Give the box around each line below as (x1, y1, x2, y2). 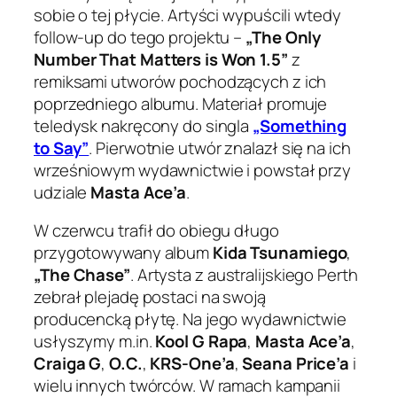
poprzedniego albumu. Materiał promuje (34, 91, 328, 115)
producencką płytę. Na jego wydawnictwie (34, 307, 347, 331)
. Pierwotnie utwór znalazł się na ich (89, 136, 351, 160)
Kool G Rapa (155, 330, 248, 354)
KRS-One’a (150, 352, 235, 376)
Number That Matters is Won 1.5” (34, 47, 288, 71)
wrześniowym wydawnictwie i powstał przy (34, 158, 352, 182)
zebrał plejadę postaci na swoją (34, 285, 266, 309)
